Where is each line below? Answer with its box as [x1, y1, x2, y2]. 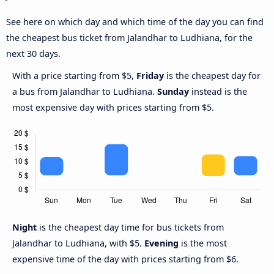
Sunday [157, 86, 189, 98]
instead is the [189, 86, 247, 98]
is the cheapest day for [164, 70, 261, 82]
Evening [144, 237, 179, 250]
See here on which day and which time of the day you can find [6, 16, 264, 28]
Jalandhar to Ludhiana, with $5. [12, 237, 144, 250]
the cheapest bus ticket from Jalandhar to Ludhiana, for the [6, 32, 253, 44]
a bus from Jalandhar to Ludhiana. [12, 86, 157, 98]
